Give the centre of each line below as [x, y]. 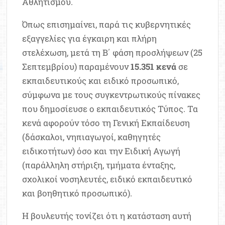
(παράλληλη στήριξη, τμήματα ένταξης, [99, 165]
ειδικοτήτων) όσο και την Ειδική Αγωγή [101, 151]
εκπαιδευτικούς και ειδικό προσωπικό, [101, 81]
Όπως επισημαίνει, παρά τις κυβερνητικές [107, 25]
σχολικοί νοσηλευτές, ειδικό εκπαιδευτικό [107, 179]
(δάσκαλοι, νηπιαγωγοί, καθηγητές [92, 137]
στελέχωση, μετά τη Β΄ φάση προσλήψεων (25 [113, 53]
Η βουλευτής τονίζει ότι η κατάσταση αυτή [107, 216]
